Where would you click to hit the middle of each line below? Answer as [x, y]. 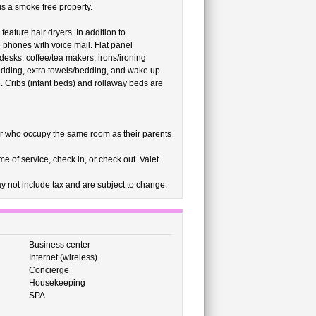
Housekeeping [57, 283]
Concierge [49, 270]
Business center [59, 245]
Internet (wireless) [63, 257]
